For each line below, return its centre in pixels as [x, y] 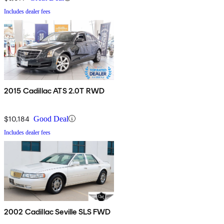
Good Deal [51, 118]
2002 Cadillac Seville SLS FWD [57, 211]
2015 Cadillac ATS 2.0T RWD [54, 90]
